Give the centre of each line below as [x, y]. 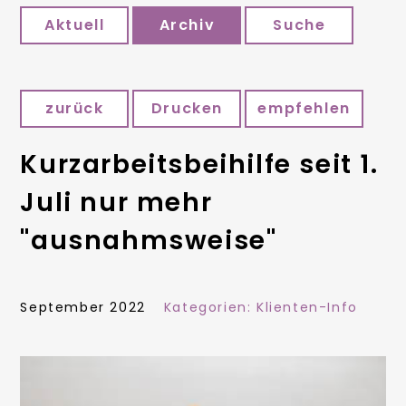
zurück [75, 109]
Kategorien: [210, 308]
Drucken [187, 109]
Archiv [187, 25]
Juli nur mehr [116, 203]
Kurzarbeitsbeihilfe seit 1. [199, 165]
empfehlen [304, 109]
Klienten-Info [307, 308]
